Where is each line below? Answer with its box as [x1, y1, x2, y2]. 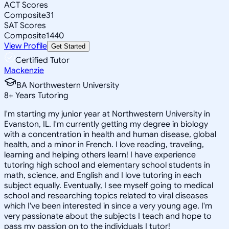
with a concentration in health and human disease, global [4, 129, 216, 140]
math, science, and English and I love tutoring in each [4, 170, 201, 180]
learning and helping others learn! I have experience [4, 149, 196, 160]
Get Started [51, 42, 85, 50]
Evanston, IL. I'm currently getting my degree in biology [4, 119, 208, 129]
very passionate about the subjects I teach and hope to [4, 211, 212, 221]
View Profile [4, 40, 47, 51]
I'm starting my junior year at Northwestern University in [4, 108, 210, 119]
